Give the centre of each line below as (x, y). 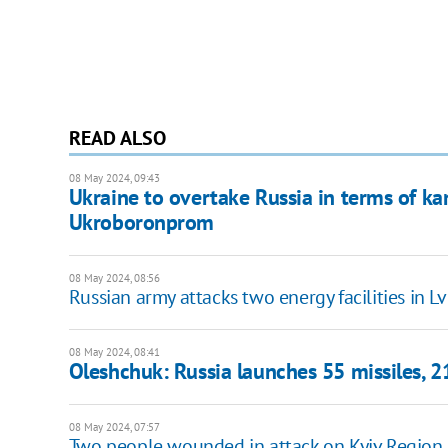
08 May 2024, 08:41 (114, 352)
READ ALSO (117, 138)
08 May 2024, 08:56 (114, 278)
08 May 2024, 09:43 (114, 178)
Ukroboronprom (141, 222)
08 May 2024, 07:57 (114, 427)
